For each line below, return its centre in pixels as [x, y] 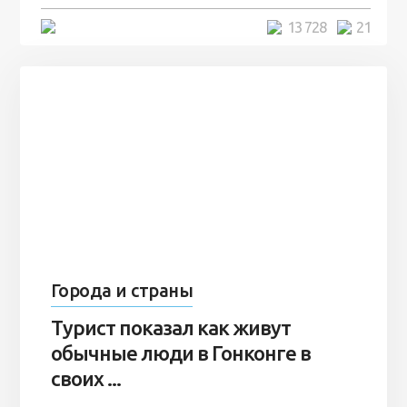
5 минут [89, 26]
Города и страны [122, 290]
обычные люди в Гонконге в [180, 352]
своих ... [85, 378]
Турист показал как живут [170, 327]
